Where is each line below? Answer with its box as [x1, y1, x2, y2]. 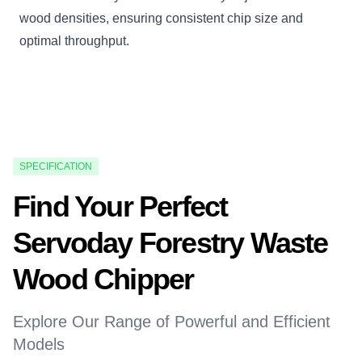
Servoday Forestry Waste [13, 226, 328, 260]
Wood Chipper [13, 263, 194, 297]
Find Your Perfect [13, 190, 228, 224]
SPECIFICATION [19, 161, 92, 173]
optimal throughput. [19, 34, 129, 48]
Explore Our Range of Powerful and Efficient [13, 313, 330, 331]
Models [13, 335, 65, 354]
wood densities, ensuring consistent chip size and [19, 11, 303, 26]
